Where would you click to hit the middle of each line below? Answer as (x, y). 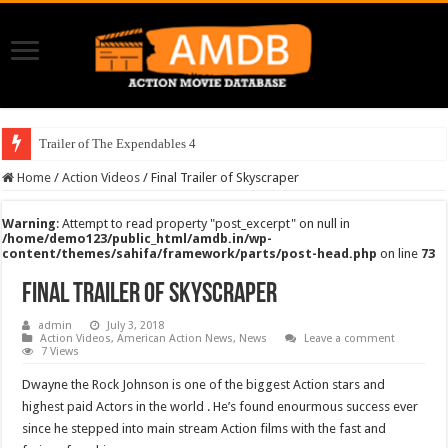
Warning (29, 223)
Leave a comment (350, 338)
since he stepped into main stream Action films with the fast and (204, 428)
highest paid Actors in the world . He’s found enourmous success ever (220, 406)
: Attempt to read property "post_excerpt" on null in (203, 223)
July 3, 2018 (136, 325)
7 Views (60, 351)
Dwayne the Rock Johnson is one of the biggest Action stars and (204, 384)
